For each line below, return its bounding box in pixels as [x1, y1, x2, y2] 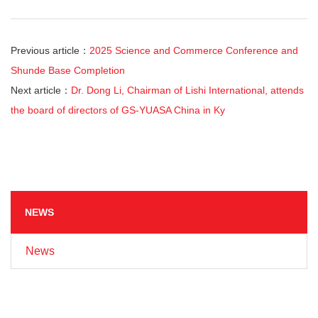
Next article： [11, 84, 71, 96]
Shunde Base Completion [11, 64, 125, 76]
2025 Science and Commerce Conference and [89, 44, 298, 56]
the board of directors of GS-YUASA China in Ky [11, 104, 225, 116]
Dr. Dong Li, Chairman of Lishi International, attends [71, 84, 304, 96]
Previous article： [11, 44, 89, 56]
